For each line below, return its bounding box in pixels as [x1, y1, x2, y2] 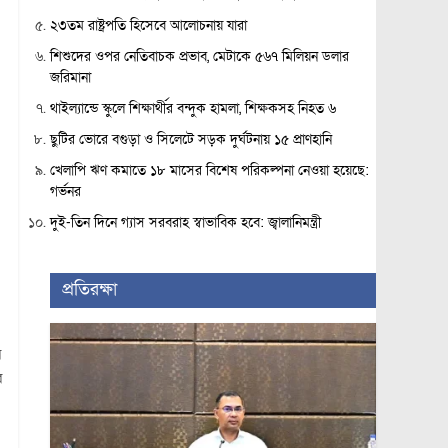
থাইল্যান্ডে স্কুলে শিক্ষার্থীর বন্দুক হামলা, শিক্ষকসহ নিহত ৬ [49, 99, 336, 118]
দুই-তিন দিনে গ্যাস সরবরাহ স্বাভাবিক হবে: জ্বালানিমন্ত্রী [49, 213, 321, 232]
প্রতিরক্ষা [61, 278, 117, 301]
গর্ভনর [49, 182, 81, 201]
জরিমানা [49, 68, 91, 87]
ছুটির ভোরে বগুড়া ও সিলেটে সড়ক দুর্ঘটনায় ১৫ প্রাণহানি [49, 130, 332, 149]
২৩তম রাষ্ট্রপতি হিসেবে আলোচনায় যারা [49, 16, 247, 35]
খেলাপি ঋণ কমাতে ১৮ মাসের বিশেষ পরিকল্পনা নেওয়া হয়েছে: [49, 161, 369, 180]
